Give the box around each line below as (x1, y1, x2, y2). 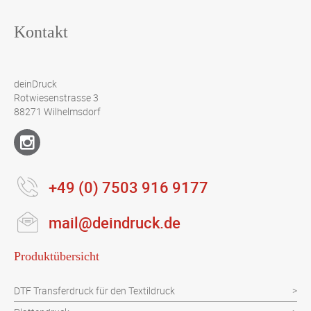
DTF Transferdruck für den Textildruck (14, 284, 175, 298)
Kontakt (14, 23, 68, 42)
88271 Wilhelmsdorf (14, 105, 101, 119)
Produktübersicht (14, 249, 99, 264)
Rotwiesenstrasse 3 (14, 91, 99, 105)
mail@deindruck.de (49, 212, 180, 233)
